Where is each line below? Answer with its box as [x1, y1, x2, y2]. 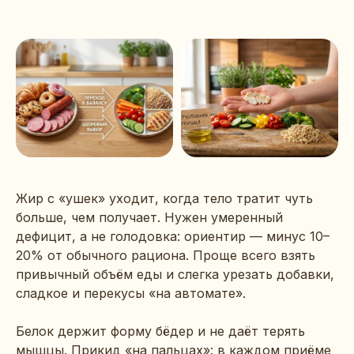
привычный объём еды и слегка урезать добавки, [16, 265, 334, 282]
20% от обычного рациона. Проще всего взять [16, 247, 315, 263]
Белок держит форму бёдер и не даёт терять [16, 322, 305, 339]
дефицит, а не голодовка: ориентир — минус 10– [16, 228, 330, 244]
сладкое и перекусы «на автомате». [16, 284, 246, 301]
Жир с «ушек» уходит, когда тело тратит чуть [16, 190, 313, 206]
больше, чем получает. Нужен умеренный [16, 209, 283, 225]
